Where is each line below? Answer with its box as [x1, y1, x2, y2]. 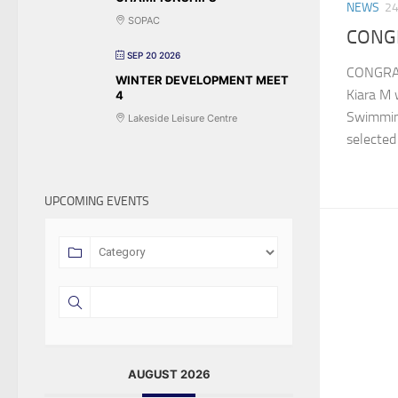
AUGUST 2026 [127, 366, 211, 381]
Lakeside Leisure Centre [125, 111, 237, 124]
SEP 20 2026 [127, 49, 180, 60]
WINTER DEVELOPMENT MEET [115, 72, 289, 87]
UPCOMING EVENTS [44, 193, 149, 209]
